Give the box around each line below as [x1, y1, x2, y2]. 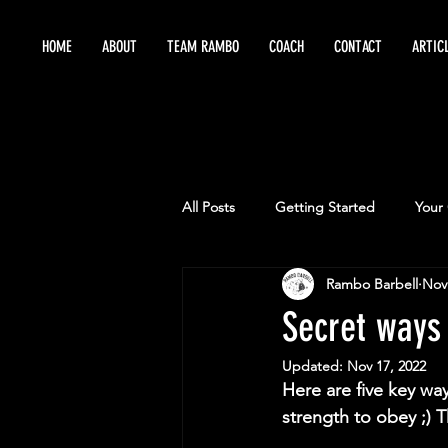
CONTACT [334, 37, 382, 56]
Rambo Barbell [326, 274, 418, 293]
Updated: [282, 357, 347, 375]
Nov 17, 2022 [347, 357, 426, 375]
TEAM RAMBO [167, 37, 239, 56]
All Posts [182, 197, 235, 216]
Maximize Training [222, 277, 334, 296]
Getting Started [275, 197, 375, 216]
